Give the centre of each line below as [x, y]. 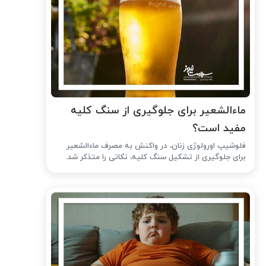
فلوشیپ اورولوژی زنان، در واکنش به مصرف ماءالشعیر [156, 146]
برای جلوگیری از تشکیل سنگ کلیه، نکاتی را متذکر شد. [156, 157]
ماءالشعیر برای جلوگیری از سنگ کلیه [159, 110]
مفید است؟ [219, 128]
